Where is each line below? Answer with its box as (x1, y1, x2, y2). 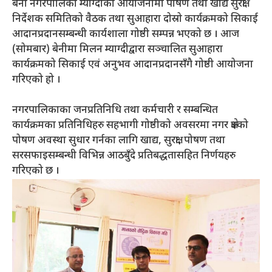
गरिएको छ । (12, 165, 59, 178)
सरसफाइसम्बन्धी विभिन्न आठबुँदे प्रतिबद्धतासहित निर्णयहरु (12, 149, 236, 163)
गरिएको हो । (12, 73, 61, 87)
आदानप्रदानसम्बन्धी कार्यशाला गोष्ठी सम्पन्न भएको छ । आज (12, 27, 239, 41)
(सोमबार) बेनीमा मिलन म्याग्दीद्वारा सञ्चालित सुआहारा (12, 42, 223, 56)
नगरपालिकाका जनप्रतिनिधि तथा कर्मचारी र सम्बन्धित (12, 104, 218, 118)
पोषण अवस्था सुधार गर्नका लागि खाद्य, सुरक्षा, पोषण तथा (12, 134, 225, 148)
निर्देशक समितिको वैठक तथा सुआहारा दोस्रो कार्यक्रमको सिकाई (12, 12, 258, 26)
